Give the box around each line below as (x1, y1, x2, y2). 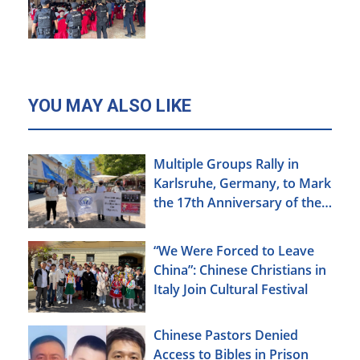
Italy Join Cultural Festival (153, 280, 308, 298)
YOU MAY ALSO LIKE (28, 95, 191, 116)
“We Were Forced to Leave (153, 241, 314, 260)
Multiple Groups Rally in (153, 154, 299, 173)
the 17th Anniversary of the (153, 193, 321, 211)
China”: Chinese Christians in (153, 260, 326, 279)
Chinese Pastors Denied (153, 326, 298, 345)
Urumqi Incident (153, 212, 253, 231)
